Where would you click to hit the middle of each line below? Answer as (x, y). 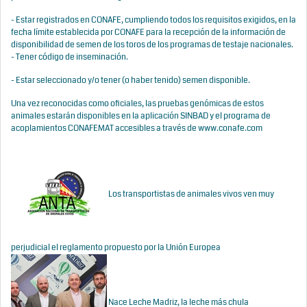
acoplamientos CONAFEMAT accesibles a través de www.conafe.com (137, 128)
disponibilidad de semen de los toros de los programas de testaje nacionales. (152, 45)
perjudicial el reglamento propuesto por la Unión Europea (116, 248)
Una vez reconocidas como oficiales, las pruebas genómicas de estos (137, 104)
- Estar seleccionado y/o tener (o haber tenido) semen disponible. (131, 81)
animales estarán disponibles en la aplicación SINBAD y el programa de (141, 116)
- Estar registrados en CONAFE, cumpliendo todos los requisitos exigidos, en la (153, 20)
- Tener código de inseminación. (71, 57)
